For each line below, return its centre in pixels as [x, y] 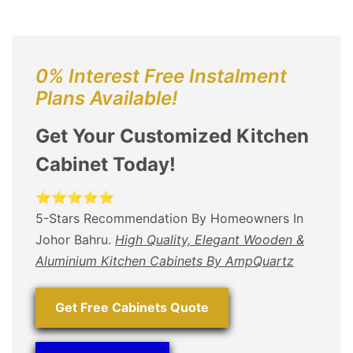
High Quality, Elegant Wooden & [210, 239]
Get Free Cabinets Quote [132, 307]
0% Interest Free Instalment [161, 76]
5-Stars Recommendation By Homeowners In [169, 218]
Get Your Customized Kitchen [172, 136]
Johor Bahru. [75, 239]
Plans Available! [106, 98]
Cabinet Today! [106, 164]
